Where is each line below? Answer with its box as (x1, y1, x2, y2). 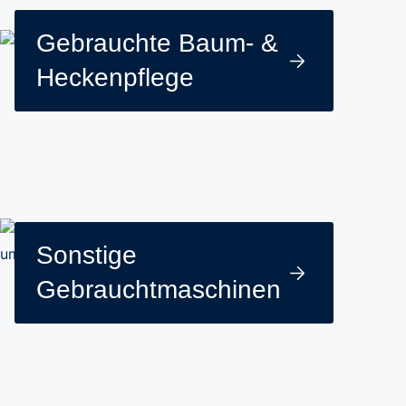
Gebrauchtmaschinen (36, 275, 281, 304)
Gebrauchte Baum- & (36, 29, 278, 57)
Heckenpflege (36, 63, 194, 92)
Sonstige (36, 241, 137, 269)
